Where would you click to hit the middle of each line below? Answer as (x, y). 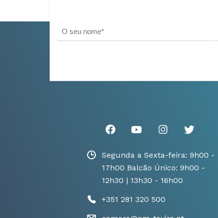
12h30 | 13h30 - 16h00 (142, 180)
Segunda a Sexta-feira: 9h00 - (158, 155)
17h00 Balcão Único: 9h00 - (153, 168)
